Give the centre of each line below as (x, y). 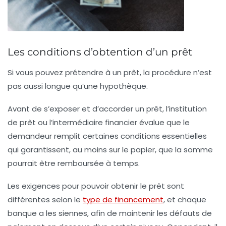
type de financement (123, 199)
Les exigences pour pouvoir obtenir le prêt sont (96, 186)
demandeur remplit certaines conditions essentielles (107, 136)
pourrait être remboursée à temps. (74, 163)
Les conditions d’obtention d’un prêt (100, 52)
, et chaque (185, 199)
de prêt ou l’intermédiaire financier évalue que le (99, 122)
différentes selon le (45, 199)
